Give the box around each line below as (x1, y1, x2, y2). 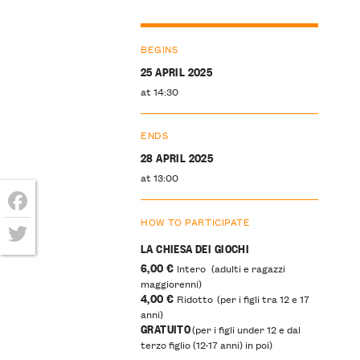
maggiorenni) (140, 276, 202, 291)
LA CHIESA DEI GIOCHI (140, 239, 250, 257)
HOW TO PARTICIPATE (140, 214, 251, 230)
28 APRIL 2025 (140, 149, 214, 166)
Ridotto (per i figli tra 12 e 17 (176, 291, 309, 306)
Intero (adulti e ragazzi (176, 260, 285, 276)
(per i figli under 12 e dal (190, 321, 301, 337)
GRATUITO (140, 320, 191, 337)
